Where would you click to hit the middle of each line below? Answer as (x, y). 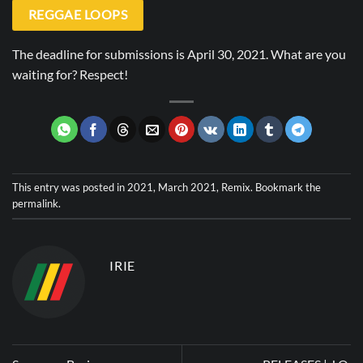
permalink (35, 203)
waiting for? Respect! (70, 74)
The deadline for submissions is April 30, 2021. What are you (179, 53)
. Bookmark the (286, 187)
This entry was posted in (70, 187)
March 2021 (187, 187)
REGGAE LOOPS (78, 15)
